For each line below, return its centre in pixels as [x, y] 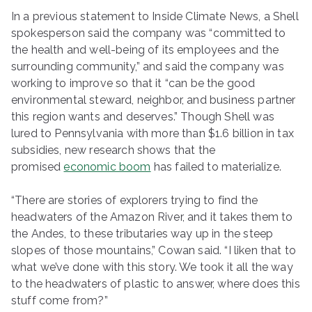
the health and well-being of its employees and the [145, 50]
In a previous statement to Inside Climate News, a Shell [155, 16]
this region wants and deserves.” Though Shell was [143, 117]
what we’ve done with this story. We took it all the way [152, 267]
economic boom [107, 167]
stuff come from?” [60, 301]
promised [38, 167]
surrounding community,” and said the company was [148, 67]
